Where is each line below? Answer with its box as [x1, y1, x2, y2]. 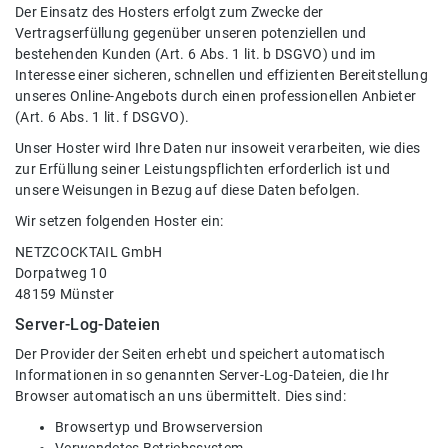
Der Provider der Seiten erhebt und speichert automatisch [15, 345, 385, 363]
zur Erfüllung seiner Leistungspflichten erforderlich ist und [15, 160, 391, 178]
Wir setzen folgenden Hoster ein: [15, 212, 224, 230]
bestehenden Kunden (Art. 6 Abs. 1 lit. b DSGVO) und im [15, 45, 376, 63]
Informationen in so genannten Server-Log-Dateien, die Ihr [15, 366, 390, 384]
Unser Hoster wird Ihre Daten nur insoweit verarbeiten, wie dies [15, 139, 421, 157]
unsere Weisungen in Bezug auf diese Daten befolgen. [15, 181, 361, 199]
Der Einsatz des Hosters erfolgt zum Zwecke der [15, 3, 324, 21]
